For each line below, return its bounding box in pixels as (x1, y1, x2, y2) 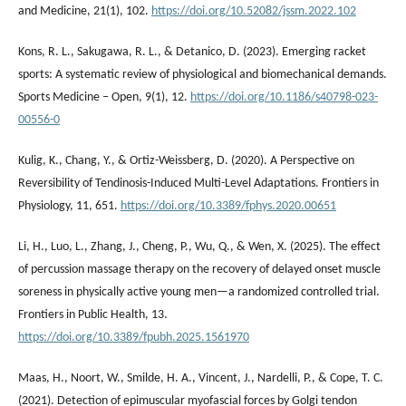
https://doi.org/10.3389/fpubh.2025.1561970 (18, 330, 249, 344)
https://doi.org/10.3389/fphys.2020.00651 (121, 198, 336, 213)
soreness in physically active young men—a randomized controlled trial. (18, 285, 380, 299)
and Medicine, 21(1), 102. (18, 4, 151, 18)
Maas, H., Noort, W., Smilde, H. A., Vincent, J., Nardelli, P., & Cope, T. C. (18, 371, 383, 385)
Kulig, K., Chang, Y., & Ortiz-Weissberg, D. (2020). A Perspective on (18, 153, 354, 168)
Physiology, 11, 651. (18, 198, 121, 213)
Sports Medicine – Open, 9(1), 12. (18, 90, 190, 104)
